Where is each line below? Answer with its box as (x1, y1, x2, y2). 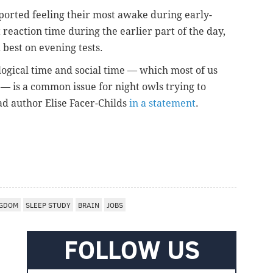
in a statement (129, 97, 196, 109)
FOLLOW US (63, 231, 200, 266)
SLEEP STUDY (26, 199, 71, 210)
